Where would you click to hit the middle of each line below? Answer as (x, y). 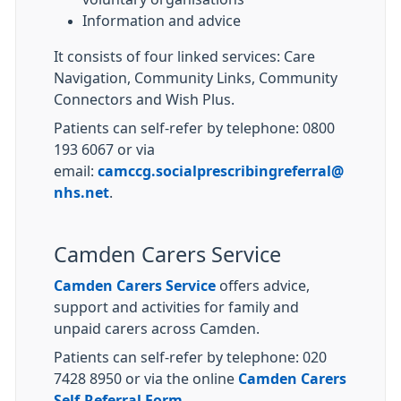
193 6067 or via (104, 149)
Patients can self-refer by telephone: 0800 (194, 128)
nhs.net (81, 192)
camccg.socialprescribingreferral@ (221, 171)
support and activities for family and (176, 307)
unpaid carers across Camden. (157, 328)
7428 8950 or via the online (146, 379)
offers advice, (263, 286)
